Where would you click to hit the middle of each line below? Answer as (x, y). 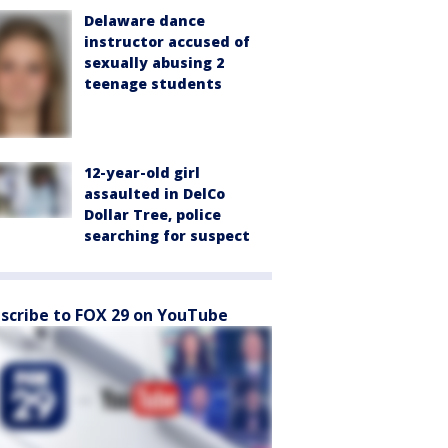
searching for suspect (167, 235)
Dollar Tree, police (152, 214)
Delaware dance (144, 21)
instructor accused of (167, 42)
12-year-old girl (142, 172)
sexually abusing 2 (154, 63)
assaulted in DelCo (154, 193)
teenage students (153, 84)
